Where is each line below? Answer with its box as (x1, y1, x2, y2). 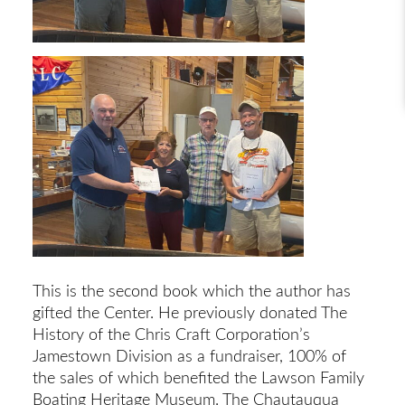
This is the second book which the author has (32, 283, 351, 299)
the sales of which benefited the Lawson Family (32, 370, 364, 386)
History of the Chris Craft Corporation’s (32, 326, 310, 343)
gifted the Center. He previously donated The (32, 305, 347, 321)
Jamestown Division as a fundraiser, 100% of (32, 348, 346, 364)
